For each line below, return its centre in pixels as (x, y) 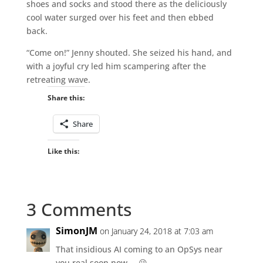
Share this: (66, 97)
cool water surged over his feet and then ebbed (120, 17)
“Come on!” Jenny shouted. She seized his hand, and (129, 52)
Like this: (63, 151)
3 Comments (79, 209)
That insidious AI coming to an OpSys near (139, 249)
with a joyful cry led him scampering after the (116, 66)
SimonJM (76, 230)
